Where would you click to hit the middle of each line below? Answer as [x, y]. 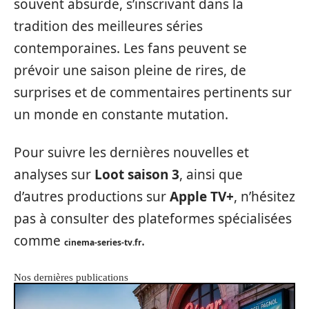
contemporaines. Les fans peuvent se [130, 48]
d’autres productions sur [92, 196]
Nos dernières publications [71, 277]
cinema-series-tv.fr [103, 242]
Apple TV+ [202, 196]
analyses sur [54, 174]
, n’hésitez [265, 196]
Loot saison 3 [137, 174]
